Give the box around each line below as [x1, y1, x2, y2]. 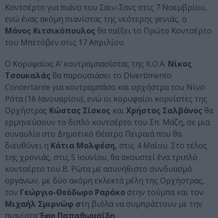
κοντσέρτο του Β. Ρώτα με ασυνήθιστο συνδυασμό [5, 163, 192, 175]
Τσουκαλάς [5, 70, 51, 81]
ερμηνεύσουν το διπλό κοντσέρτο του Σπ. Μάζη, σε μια [5, 117, 210, 128]
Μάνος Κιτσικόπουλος [5, 25, 95, 36]
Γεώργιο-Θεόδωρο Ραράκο [20, 187, 125, 198]
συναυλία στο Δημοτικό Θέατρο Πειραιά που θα [5, 128, 182, 140]
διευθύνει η [5, 140, 51, 151]
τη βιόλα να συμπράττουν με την [81, 199, 202, 210]
